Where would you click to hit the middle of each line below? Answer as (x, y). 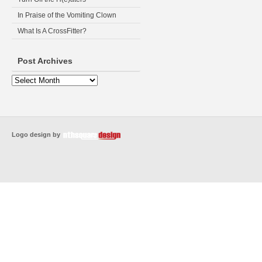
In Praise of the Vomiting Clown (67, 15)
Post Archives (45, 61)
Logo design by (37, 135)
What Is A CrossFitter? (52, 31)
